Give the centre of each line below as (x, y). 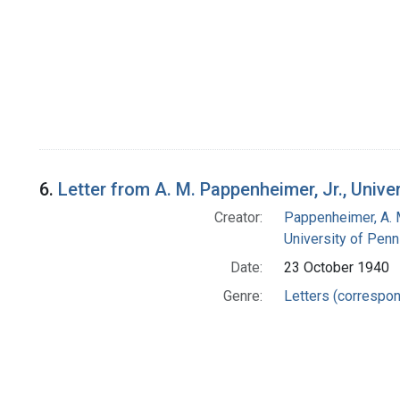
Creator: (238, 218)
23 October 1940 (336, 268)
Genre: (242, 296)
